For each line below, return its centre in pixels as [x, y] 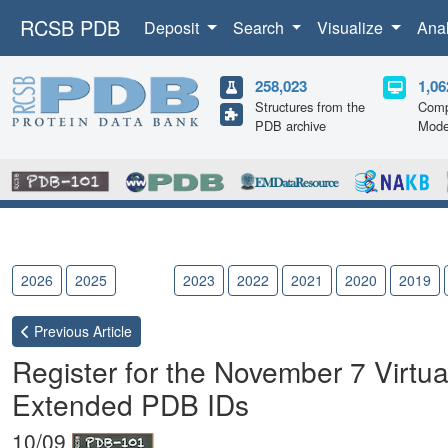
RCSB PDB [70, 27]
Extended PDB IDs [130, 404]
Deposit [173, 27]
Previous [59, 331]
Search [260, 27]
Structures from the [310, 106]
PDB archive [290, 125]
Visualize [352, 27]
